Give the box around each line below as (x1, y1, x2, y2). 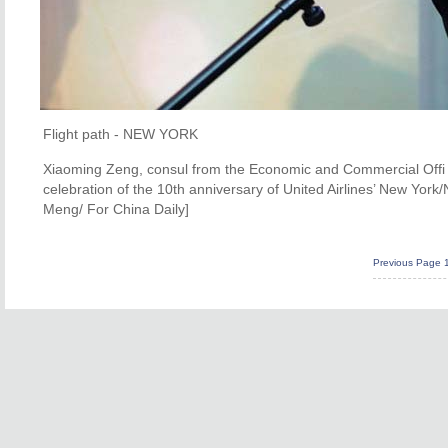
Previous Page (373, 257, 441, 268)
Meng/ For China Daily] (43, 201, 189, 217)
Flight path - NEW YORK (43, 126, 198, 142)
